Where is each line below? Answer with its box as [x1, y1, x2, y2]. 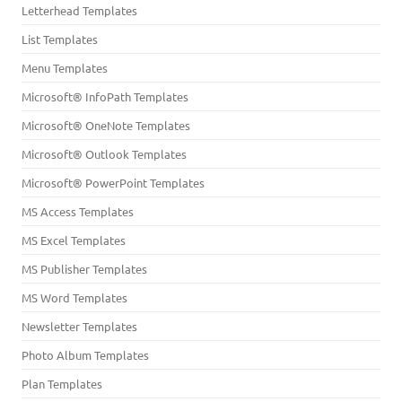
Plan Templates [22, 376, 102, 391]
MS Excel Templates [22, 232, 126, 248]
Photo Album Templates [22, 347, 149, 363]
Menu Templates [22, 60, 108, 75]
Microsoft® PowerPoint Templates [22, 175, 205, 190]
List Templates [22, 31, 98, 47]
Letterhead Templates [22, 3, 137, 18]
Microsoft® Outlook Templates [22, 146, 187, 162]
